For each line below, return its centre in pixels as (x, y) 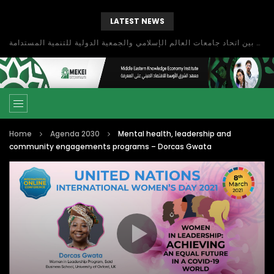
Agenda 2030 (75, 134)
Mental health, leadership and (175, 134)
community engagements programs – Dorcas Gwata (110, 146)
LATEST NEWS (137, 21)
